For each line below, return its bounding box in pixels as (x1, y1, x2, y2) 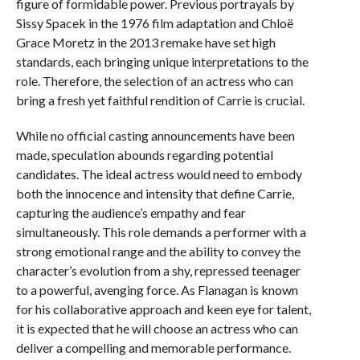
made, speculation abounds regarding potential (15, 147, 273, 162)
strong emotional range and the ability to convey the (15, 243, 301, 259)
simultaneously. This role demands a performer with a (15, 224, 306, 239)
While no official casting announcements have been (15, 128, 295, 143)
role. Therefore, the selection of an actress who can (15, 73, 293, 88)
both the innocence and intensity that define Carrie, (15, 186, 294, 201)
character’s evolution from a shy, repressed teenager (15, 263, 301, 278)
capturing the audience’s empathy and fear (15, 205, 246, 220)
